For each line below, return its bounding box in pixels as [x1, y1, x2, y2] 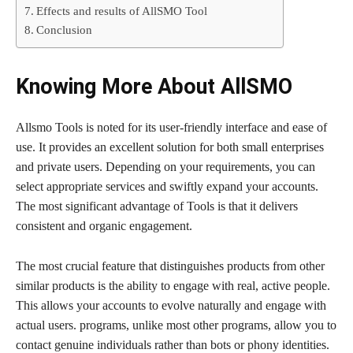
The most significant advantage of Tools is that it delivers [16, 199, 298, 213]
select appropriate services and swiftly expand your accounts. [16, 179, 318, 193]
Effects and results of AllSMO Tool [36, 3, 208, 17]
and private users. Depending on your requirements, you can [16, 159, 315, 173]
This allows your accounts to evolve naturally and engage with [16, 298, 326, 312]
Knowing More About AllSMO [16, 73, 292, 99]
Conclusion [36, 22, 93, 36]
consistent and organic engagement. [16, 218, 192, 232]
